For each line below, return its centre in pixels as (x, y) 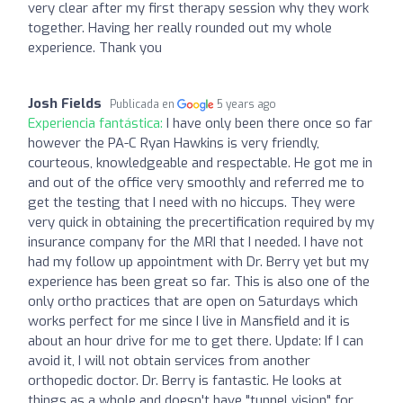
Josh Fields (65, 103)
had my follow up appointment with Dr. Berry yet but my (198, 261)
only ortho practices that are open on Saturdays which (193, 301)
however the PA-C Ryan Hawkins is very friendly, (174, 143)
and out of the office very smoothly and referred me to (196, 182)
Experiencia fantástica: (97, 123)
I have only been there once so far (269, 123)
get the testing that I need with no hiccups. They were (192, 202)
